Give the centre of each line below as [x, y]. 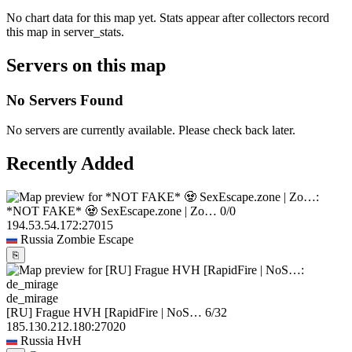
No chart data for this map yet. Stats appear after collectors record [168, 17]
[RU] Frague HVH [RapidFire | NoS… [104, 313]
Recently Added [70, 164]
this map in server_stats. [65, 31]
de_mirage [32, 299]
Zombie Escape [95, 240]
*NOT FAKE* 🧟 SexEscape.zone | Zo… [112, 211]
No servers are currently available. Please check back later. [151, 130]
